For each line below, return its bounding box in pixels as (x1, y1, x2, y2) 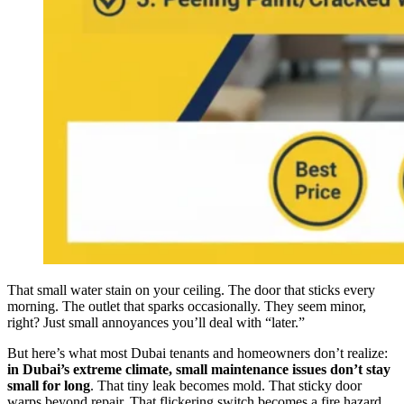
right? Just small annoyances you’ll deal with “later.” (7, 314, 305, 330)
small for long (7, 377, 90, 393)
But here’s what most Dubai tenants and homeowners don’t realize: (7, 344, 388, 361)
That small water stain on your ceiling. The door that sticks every (7, 281, 375, 298)
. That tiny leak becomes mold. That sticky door (90, 377, 362, 393)
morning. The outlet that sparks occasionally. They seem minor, (7, 298, 366, 314)
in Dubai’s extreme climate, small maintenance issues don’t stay (7, 361, 390, 377)
